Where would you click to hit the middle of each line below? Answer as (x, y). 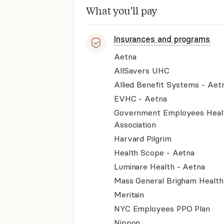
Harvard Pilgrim (142, 138)
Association (135, 124)
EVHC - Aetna (140, 98)
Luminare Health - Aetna (159, 166)
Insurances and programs (162, 39)
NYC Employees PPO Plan (162, 208)
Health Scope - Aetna (154, 152)
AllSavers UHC (141, 70)
